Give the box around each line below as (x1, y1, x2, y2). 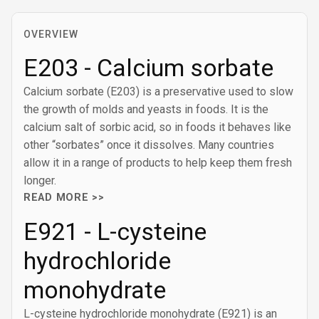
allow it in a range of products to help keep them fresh (23, 156, 292, 169)
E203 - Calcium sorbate (23, 53, 273, 82)
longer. (23, 174, 56, 187)
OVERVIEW (23, 28, 78, 40)
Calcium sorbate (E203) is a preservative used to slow (23, 85, 293, 98)
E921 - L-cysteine (23, 217, 206, 246)
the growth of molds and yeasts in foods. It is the (23, 103, 268, 116)
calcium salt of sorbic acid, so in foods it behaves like (23, 120, 291, 134)
